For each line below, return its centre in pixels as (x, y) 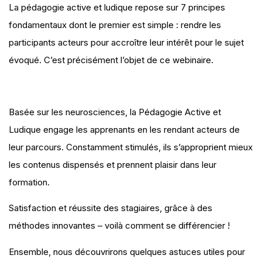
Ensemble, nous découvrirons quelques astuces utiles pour (127, 251)
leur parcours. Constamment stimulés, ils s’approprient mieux (131, 147)
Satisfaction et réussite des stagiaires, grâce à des (111, 208)
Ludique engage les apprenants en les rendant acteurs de (124, 129)
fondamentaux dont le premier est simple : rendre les (115, 25)
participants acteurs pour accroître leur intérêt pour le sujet (126, 42)
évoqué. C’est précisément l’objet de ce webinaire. (111, 60)
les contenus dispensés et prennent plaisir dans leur (113, 164)
